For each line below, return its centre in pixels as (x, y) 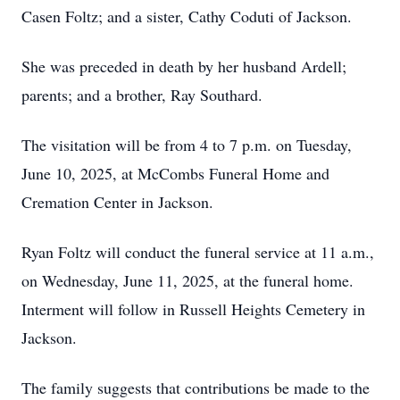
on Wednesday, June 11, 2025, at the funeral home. (187, 280)
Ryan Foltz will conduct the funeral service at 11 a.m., (198, 252)
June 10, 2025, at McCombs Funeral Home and (175, 173)
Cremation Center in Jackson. (117, 202)
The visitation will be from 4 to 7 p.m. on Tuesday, (187, 145)
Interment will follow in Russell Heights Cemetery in (193, 309)
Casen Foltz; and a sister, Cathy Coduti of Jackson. (187, 16)
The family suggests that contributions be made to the (196, 387)
